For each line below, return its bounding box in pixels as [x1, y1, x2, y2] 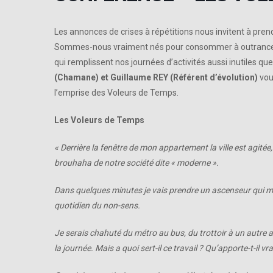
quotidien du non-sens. [54, 200, 140, 211]
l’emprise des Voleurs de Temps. [54, 88, 179, 98]
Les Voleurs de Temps [54, 115, 144, 126]
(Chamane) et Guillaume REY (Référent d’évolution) [54, 73, 260, 83]
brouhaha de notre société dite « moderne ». [54, 158, 219, 168]
